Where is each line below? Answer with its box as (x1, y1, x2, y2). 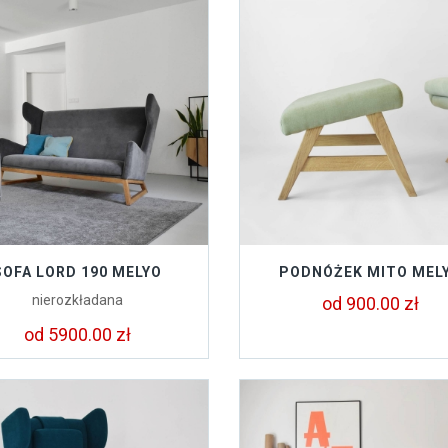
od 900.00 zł (321, 293, 419, 314)
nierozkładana (32, 292, 124, 308)
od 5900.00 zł (24, 324, 132, 345)
